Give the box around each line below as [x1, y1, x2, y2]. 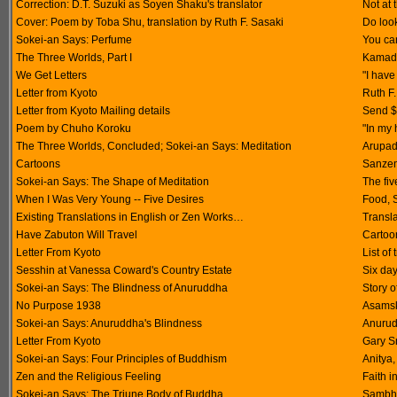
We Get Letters [16, 69, 87, 82]
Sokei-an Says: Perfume [16, 34, 132, 46]
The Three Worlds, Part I [16, 51, 132, 64]
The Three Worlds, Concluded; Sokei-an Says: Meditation [16, 140, 292, 152]
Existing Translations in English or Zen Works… [16, 211, 244, 223]
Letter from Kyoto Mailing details [16, 105, 170, 117]
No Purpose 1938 [16, 300, 101, 312]
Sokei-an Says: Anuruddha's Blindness [16, 317, 202, 330]
